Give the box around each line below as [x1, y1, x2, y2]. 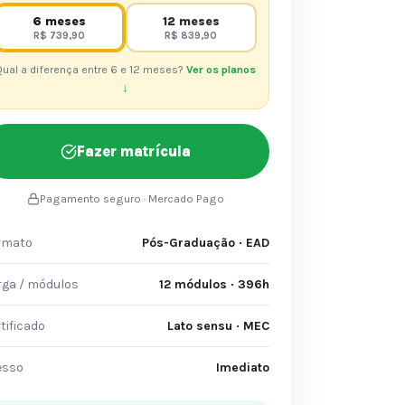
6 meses [33, 13, 87, 29]
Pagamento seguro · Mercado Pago [39, 193, 224, 205]
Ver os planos [186, 63, 257, 76]
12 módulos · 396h [158, 277, 269, 292]
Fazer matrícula [76, 143, 191, 160]
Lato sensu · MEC [166, 318, 269, 334]
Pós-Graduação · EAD [141, 235, 269, 250]
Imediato [215, 360, 269, 375]
